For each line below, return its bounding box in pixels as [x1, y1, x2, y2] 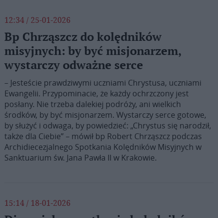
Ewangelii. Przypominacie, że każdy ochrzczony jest [4, 88, 189, 99]
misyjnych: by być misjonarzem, [4, 44, 181, 58]
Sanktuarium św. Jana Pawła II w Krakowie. [4, 152, 157, 163]
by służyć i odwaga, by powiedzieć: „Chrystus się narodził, [4, 120, 211, 131]
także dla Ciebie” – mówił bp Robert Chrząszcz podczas [4, 131, 202, 142]
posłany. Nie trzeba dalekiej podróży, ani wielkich [4, 99, 181, 109]
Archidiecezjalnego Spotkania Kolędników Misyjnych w [4, 142, 201, 152]
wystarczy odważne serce [4, 58, 143, 73]
